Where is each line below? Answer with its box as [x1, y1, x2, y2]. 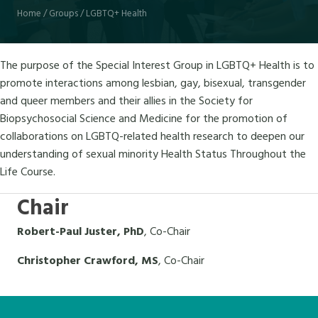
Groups [49, 6, 78, 22]
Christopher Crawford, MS [17, 252, 158, 271]
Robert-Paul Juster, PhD [17, 223, 144, 242]
